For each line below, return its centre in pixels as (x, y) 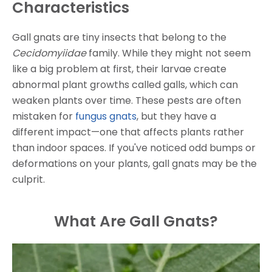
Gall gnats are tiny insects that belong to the (119, 37)
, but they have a (176, 116)
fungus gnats (106, 116)
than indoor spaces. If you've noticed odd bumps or (134, 148)
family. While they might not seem (168, 53)
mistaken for (44, 116)
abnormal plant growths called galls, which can (125, 84)
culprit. (29, 179)
